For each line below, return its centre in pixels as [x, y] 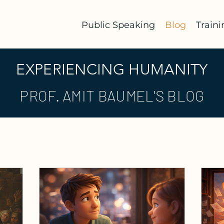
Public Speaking [118, 25]
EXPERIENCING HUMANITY [112, 69]
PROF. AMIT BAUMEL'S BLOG [112, 95]
